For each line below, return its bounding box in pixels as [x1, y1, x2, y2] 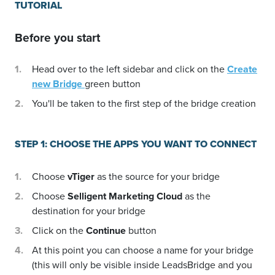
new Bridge [32, 77, 85, 91]
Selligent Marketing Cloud [68, 189, 182, 203]
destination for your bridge [32, 204, 145, 218]
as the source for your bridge [95, 169, 220, 184]
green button [85, 77, 141, 91]
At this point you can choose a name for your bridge [32, 243, 254, 257]
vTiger [68, 169, 95, 184]
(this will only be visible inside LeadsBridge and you [32, 258, 252, 272]
